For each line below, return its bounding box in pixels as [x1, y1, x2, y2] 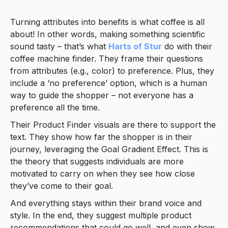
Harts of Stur [108, 41, 162, 51]
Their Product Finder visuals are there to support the [10, 119, 216, 130]
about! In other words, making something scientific [10, 28, 205, 39]
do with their [162, 41, 212, 51]
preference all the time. [10, 102, 100, 112]
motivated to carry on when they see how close [10, 168, 195, 179]
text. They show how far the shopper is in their [10, 131, 192, 142]
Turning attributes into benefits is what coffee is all [10, 16, 205, 27]
